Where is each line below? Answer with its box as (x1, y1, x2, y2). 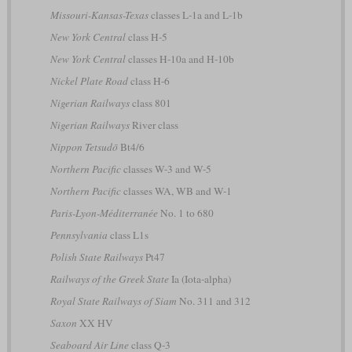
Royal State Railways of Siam (49, 294, 177, 309)
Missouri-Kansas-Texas (49, 8, 148, 23)
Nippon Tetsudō (49, 140, 118, 155)
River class (129, 118, 178, 133)
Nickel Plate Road (49, 74, 128, 89)
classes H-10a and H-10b (125, 52, 234, 67)
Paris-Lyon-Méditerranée (49, 206, 158, 221)
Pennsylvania (49, 228, 108, 243)
